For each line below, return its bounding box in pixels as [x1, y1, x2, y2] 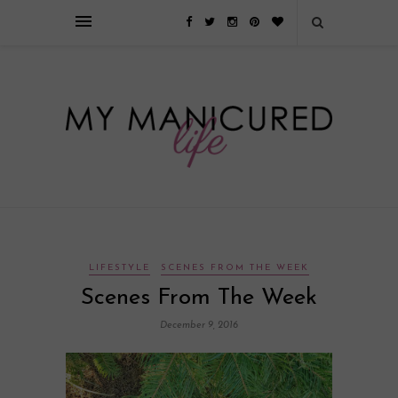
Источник [107, 55, 156, 67]
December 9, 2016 [160, 320, 238, 330]
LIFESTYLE [89, 262, 150, 273]
